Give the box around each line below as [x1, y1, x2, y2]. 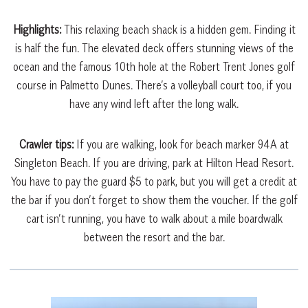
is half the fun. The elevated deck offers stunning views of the [14, 41, 294, 55]
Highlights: [12, 22, 64, 36]
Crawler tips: [19, 137, 76, 151]
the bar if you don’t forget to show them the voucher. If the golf [10, 192, 298, 207]
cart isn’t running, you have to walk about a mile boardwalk [25, 211, 283, 225]
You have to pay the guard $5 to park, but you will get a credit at [11, 174, 297, 188]
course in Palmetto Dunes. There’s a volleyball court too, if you [16, 78, 291, 92]
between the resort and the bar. [83, 230, 225, 244]
